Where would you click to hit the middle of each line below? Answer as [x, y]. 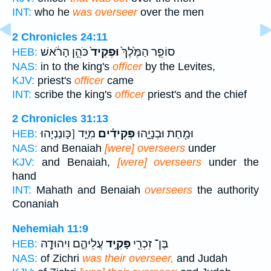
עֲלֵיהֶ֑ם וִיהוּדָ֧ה [72, 243]
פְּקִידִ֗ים [115, 134]
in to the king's [75, 66]
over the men [171, 12]
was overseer [105, 12]
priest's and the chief [196, 94]
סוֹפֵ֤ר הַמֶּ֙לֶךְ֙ [147, 52]
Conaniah [35, 204]
